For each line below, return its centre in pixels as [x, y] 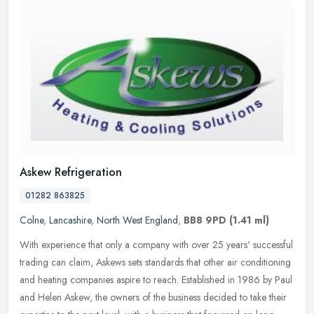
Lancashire [70, 220]
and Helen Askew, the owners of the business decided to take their [153, 298]
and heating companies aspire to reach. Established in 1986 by [146, 280]
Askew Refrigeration [71, 172]
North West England [137, 220]
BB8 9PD [205, 220]
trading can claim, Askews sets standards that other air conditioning [155, 262]
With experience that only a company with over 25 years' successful [156, 245]
